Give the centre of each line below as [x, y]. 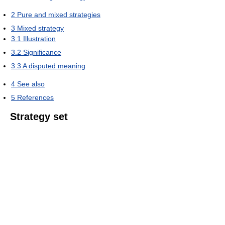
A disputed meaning [54, 66]
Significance [42, 52]
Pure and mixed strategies [59, 15]
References [35, 97]
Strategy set [39, 117]
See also [31, 84]
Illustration [39, 39]
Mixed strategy [40, 28]
